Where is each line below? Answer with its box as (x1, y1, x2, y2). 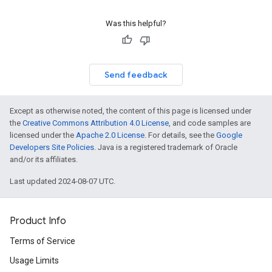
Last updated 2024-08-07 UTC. (10, 177, 115, 186)
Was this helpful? (106, 19, 166, 28)
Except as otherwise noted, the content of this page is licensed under (10, 106, 251, 115)
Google (216, 131, 242, 140)
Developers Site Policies (10, 143, 94, 152)
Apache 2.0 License (76, 131, 144, 140)
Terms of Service (10, 236, 75, 246)
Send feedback (104, 69, 168, 80)
